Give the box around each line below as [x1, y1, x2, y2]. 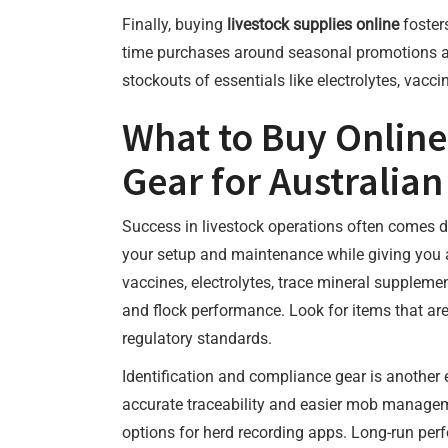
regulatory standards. [122, 329, 272, 348]
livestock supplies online [227, 15, 399, 34]
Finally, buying [122, 15, 227, 34]
